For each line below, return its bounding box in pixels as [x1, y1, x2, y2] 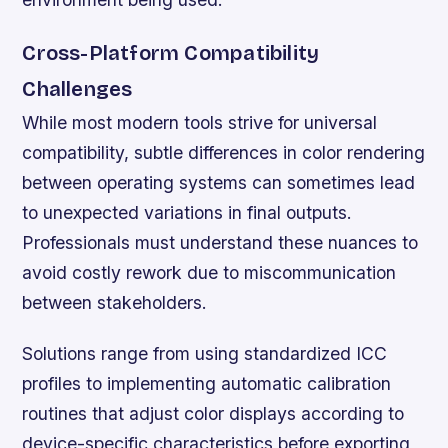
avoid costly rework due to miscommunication [22, 262, 397, 284]
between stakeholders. [22, 292, 208, 314]
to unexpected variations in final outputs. [22, 202, 353, 224]
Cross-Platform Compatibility [22, 41, 320, 67]
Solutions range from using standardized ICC [22, 343, 388, 365]
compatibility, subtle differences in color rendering [22, 142, 426, 164]
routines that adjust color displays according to [22, 403, 405, 425]
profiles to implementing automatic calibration [22, 373, 392, 395]
